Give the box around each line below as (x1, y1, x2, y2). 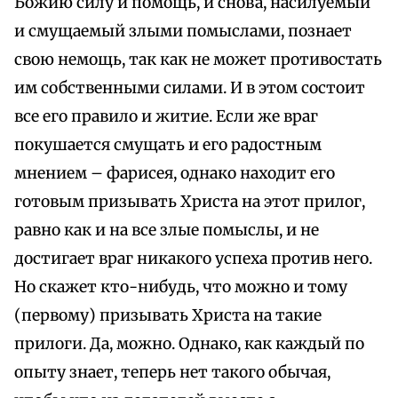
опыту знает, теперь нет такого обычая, (14, 362, 330, 383)
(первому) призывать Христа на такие (14, 306, 322, 326)
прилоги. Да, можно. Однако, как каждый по (14, 334, 364, 354)
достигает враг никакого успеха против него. (14, 249, 372, 269)
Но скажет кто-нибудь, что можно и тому (14, 277, 347, 298)
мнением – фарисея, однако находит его (14, 163, 335, 184)
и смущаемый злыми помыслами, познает (14, 21, 352, 42)
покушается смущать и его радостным (14, 135, 322, 155)
